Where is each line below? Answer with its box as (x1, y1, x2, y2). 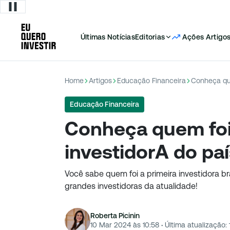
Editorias (135, 33, 165, 41)
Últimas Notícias (81, 33, 135, 41)
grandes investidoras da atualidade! (65, 181, 198, 191)
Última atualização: (163, 220, 227, 229)
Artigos (89, 76, 112, 85)
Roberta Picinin (90, 211, 140, 220)
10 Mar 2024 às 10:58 (90, 220, 159, 229)
